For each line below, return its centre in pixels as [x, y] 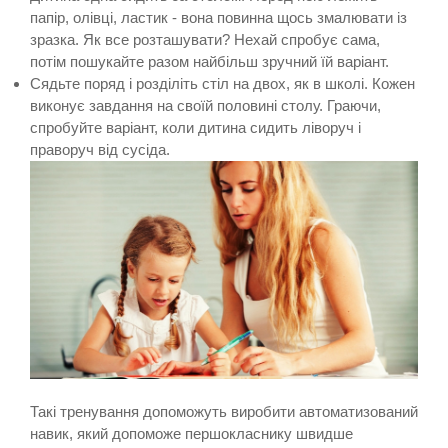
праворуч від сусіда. [100, 149]
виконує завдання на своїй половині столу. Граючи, [205, 105]
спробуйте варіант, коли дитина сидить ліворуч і [195, 127]
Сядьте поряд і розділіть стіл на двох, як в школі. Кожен [222, 83]
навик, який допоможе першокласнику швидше [191, 433]
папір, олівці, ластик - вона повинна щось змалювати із [218, 17]
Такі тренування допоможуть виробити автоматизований [224, 411]
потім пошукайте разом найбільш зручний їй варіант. [209, 61]
